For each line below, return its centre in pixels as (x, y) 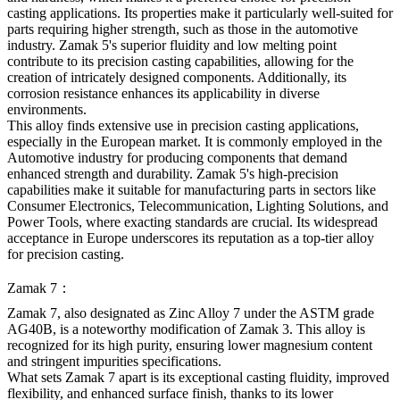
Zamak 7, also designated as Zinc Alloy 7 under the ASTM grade (191, 313)
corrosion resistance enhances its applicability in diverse (163, 93)
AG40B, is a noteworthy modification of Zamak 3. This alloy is (186, 329)
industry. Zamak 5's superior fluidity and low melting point (172, 45)
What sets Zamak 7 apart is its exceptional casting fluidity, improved (198, 378)
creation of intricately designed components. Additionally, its (177, 77)
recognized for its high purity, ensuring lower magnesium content (190, 346)
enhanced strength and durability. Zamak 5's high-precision (173, 174)
